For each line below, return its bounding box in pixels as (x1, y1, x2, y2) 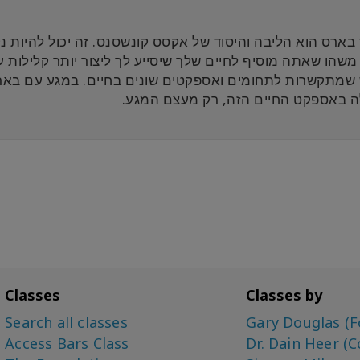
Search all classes (5, 313, 128, 333)
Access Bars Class (5, 333, 129, 354)
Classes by (246, 285, 323, 305)
